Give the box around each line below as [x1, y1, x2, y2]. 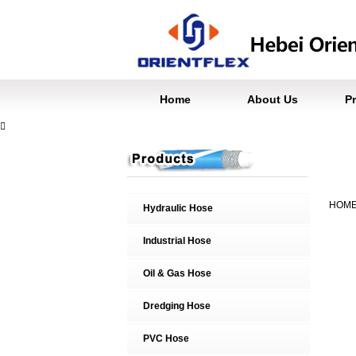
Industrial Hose [142, 235, 211, 246]
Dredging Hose [142, 300, 211, 311]
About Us [246, 93, 298, 106]
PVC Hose [142, 333, 189, 344]
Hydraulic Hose [142, 203, 213, 214]
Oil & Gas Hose [142, 268, 211, 279]
